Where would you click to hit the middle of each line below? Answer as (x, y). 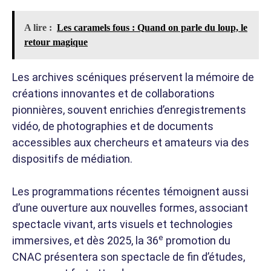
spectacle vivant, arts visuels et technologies (122, 224)
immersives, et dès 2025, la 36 (85, 240)
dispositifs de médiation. (72, 158)
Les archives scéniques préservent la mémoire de (133, 77)
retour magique (56, 42)
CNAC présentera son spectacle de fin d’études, (129, 256)
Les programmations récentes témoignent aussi (130, 191)
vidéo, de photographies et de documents (113, 126)
